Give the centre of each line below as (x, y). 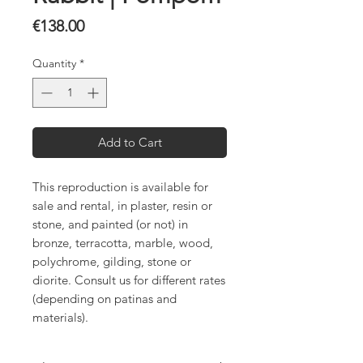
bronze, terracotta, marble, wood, (123, 243)
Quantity (54, 64)
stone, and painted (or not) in (110, 224)
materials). (60, 318)
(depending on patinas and (105, 299)
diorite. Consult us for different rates (129, 280)
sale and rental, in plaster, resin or (122, 206)
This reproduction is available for (120, 187)
